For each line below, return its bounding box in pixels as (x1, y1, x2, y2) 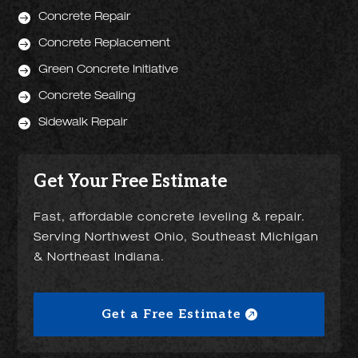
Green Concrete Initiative (38, 65, 179, 76)
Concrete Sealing (38, 91, 136, 102)
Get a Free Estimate (101, 307, 241, 322)
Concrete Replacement (38, 38, 171, 50)
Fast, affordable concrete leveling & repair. (34, 213, 306, 224)
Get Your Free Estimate (34, 171, 228, 192)
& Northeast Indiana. (34, 253, 165, 264)
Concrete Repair (38, 12, 131, 23)
